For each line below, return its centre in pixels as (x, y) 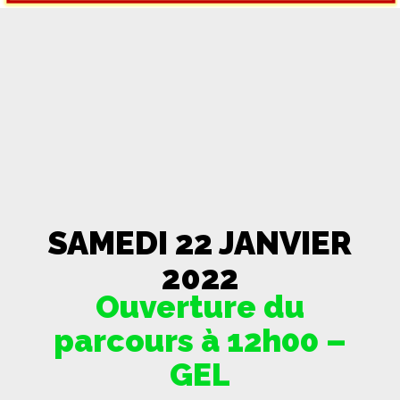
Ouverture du (200, 307)
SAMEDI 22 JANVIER (200, 243)
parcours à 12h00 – (200, 341)
